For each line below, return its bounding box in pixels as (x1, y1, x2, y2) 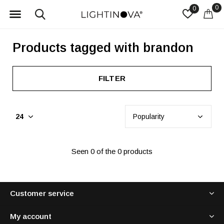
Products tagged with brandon (12, 40, 193, 54)
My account (10, 212, 51, 220)
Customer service (10, 189, 74, 197)
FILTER (98, 74, 126, 82)
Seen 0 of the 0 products (71, 147, 152, 155)
